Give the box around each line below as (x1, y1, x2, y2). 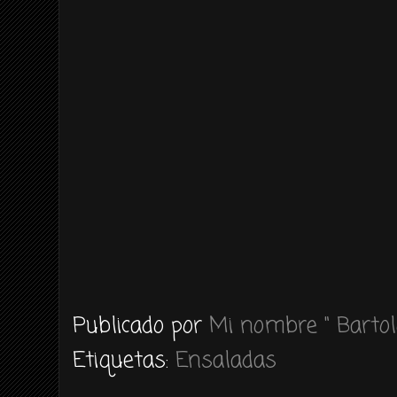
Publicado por (73, 309, 209, 343)
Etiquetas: (73, 344, 175, 378)
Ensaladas (175, 344, 276, 378)
